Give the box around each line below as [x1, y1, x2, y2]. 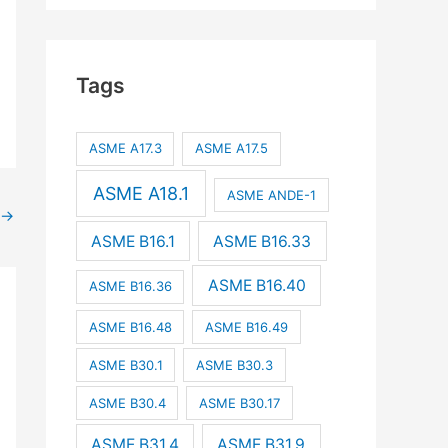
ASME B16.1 [91, 231, 176, 251]
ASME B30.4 [88, 394, 166, 411]
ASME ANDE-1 [227, 186, 317, 203]
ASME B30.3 [196, 356, 274, 373]
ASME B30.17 [199, 394, 281, 411]
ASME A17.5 [195, 140, 269, 157]
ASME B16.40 [207, 276, 306, 296]
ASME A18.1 [93, 182, 190, 204]
